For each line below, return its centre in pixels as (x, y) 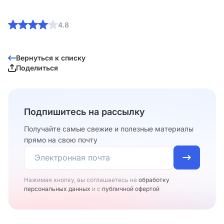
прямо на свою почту (61, 140)
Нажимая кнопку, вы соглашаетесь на (81, 180)
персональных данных (58, 189)
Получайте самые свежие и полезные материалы (109, 129)
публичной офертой (131, 189)
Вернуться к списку (51, 58)
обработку (154, 180)
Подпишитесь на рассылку (84, 112)
